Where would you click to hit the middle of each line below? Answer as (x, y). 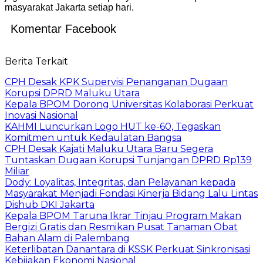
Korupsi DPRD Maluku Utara (72, 93)
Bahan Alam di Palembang (67, 238)
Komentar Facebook (63, 28)
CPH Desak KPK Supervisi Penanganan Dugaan (116, 82)
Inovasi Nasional (41, 115)
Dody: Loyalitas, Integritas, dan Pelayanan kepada (120, 182)
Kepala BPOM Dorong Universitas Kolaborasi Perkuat (129, 104)
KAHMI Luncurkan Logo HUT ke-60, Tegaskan (113, 126)
